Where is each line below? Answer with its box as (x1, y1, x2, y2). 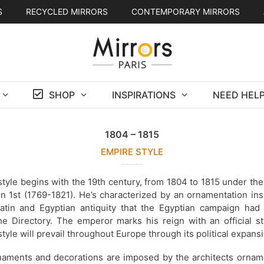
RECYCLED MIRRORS (25, 6, 108, 16)
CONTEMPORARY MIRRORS (131, 6, 240, 16)
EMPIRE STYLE (100, 146, 163, 157)
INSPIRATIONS (111, 88, 176, 101)
